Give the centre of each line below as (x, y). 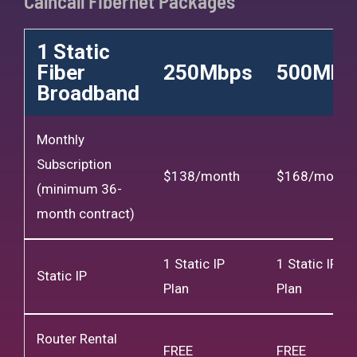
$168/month (315, 176)
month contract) (86, 213)
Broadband (88, 93)
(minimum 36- (79, 188)
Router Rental (77, 338)
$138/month (202, 176)
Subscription (74, 164)
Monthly (61, 139)
